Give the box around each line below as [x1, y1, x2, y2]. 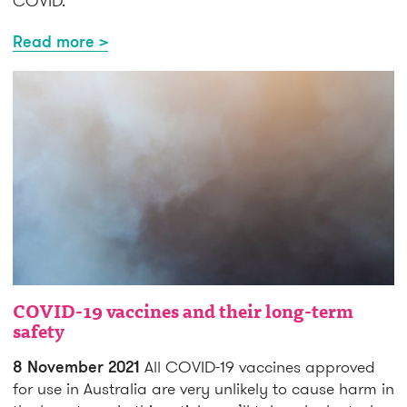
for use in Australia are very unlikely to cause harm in [13, 377, 394, 399]
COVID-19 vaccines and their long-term [13, 303, 353, 323]
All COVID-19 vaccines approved [140, 355, 375, 377]
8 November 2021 [13, 355, 140, 376]
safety [13, 323, 65, 342]
